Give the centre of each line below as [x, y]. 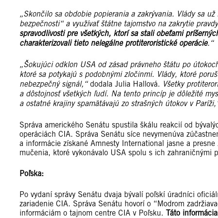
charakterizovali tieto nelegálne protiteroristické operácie [113, 44]
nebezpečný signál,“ [54, 84]
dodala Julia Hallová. [125, 84]
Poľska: [32, 174]
